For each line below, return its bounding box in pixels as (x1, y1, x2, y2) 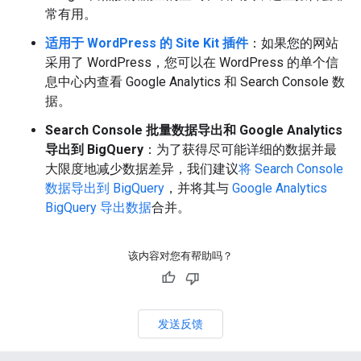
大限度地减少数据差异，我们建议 (45, 161, 239, 177)
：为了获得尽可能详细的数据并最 (143, 142, 337, 158)
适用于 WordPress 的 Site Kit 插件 (45, 35, 248, 52)
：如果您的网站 (248, 35, 338, 52)
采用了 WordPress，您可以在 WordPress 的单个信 (45, 55, 338, 71)
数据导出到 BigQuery (45, 180, 164, 197)
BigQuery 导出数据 (45, 200, 151, 216)
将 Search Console (239, 161, 343, 177)
